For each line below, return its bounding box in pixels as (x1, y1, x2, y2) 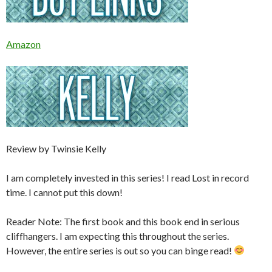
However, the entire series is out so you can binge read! (6, 244, 234, 256)
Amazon (6, 38, 41, 50)
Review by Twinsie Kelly (6, 142, 106, 154)
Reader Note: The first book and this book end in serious (6, 215, 240, 227)
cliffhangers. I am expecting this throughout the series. (6, 229, 229, 242)
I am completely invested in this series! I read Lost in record (6, 171, 249, 183)
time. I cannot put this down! (6, 186, 123, 198)
